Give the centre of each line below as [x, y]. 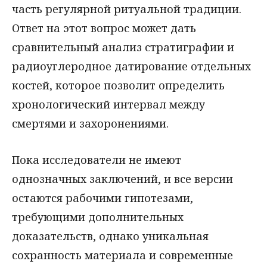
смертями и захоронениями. [90, 124]
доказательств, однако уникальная [110, 236]
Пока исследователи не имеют [97, 159]
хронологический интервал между [108, 105]
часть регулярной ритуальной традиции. [127, 9]
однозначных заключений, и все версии [122, 178]
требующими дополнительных [98, 217]
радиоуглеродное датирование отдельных [131, 66]
